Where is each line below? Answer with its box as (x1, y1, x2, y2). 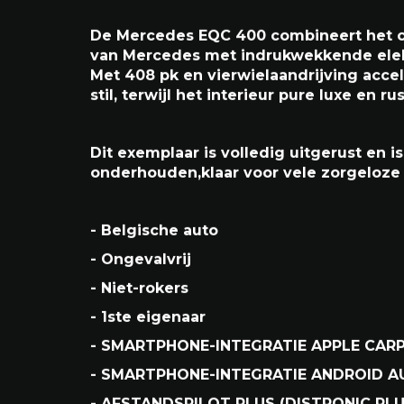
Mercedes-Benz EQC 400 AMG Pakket (90, 14, 384, 32)
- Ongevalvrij (90, 382, 191, 400)
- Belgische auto (90, 353, 218, 372)
